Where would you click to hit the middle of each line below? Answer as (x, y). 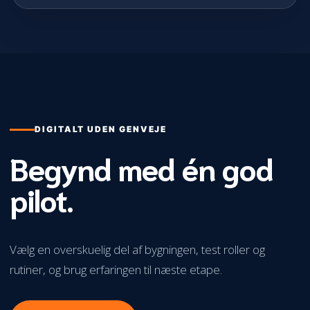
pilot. (41, 199)
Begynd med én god (141, 167)
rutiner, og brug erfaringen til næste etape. (116, 270)
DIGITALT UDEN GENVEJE (101, 129)
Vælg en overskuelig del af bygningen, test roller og (137, 250)
